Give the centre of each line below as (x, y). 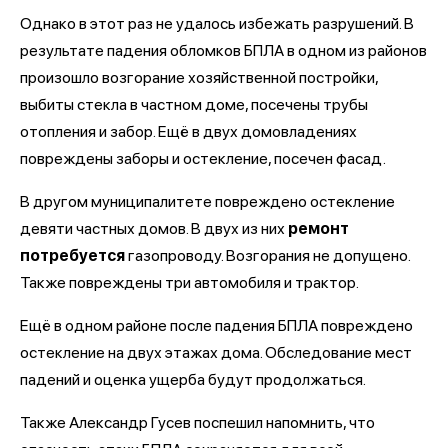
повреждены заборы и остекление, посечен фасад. (203, 158)
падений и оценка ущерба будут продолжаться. (193, 379)
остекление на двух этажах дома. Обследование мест (216, 352)
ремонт (318, 228)
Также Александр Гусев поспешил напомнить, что (197, 422)
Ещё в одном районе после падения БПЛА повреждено (216, 325)
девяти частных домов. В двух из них (154, 228)
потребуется (72, 255)
